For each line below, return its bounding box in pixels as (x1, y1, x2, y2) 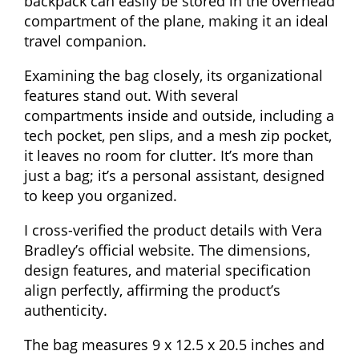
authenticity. (24, 300, 107, 320)
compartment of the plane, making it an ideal (24, 10, 329, 30)
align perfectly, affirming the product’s (24, 280, 280, 300)
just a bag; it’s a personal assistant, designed (24, 165, 325, 185)
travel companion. (24, 30, 147, 50)
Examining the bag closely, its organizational (24, 65, 323, 85)
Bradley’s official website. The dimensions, (24, 240, 310, 260)
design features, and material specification (24, 260, 311, 280)
